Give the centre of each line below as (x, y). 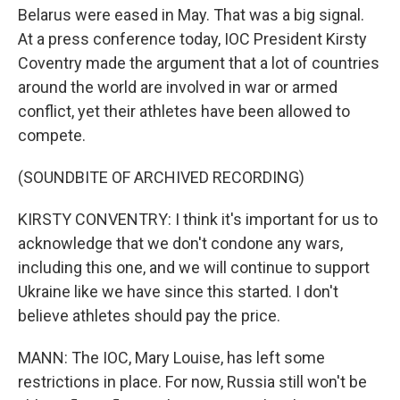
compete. (52, 135)
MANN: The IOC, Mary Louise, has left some (171, 358)
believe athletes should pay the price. (149, 316)
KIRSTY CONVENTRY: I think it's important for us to (198, 219)
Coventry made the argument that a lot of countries (199, 63)
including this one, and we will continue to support (194, 267)
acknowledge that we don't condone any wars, (180, 243)
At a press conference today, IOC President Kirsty (192, 39)
